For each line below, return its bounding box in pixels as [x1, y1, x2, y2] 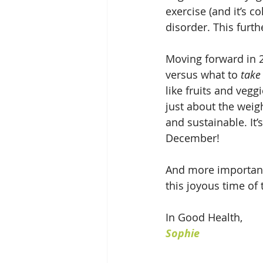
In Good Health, [166, 210, 242, 224]
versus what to [166, 67, 241, 82]
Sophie [166, 225, 200, 241]
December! [166, 130, 222, 145]
